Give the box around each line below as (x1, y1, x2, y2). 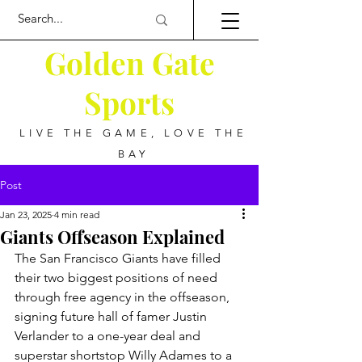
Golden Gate (44, 43, 215, 82)
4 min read (54, 208, 99, 221)
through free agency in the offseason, (15, 289, 233, 305)
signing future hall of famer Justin (15, 309, 210, 324)
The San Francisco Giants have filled (15, 250, 224, 266)
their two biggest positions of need (15, 270, 221, 285)
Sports (84, 82, 175, 122)
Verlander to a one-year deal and (15, 328, 204, 343)
